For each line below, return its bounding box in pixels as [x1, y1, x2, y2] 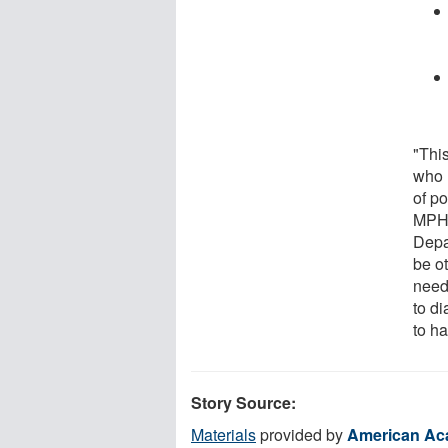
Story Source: [191, 390, 296, 414]
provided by [256, 422, 347, 446]
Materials [191, 422, 256, 446]
